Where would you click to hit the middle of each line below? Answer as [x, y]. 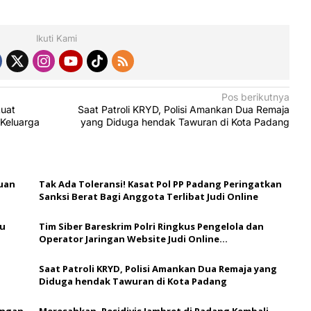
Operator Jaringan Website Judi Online [129, 239]
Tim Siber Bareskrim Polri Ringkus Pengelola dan [151, 227]
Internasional [70, 252]
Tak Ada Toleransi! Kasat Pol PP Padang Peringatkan [160, 184]
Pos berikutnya [256, 97]
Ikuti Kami [57, 39]
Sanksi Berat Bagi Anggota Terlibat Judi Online [148, 197]
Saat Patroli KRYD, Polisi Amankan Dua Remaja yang [158, 269]
